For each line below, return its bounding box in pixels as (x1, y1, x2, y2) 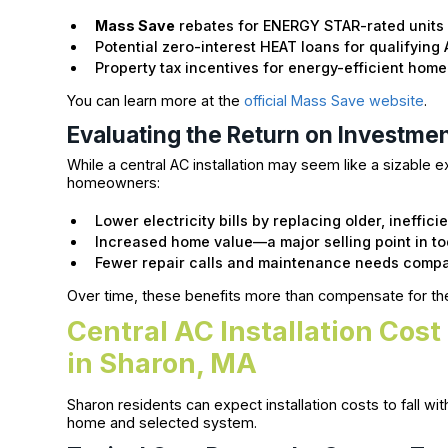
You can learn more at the (67, 92, 245, 110)
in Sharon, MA (67, 346, 258, 380)
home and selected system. (67, 413, 262, 431)
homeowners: (67, 173, 161, 191)
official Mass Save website (244, 92, 425, 110)
